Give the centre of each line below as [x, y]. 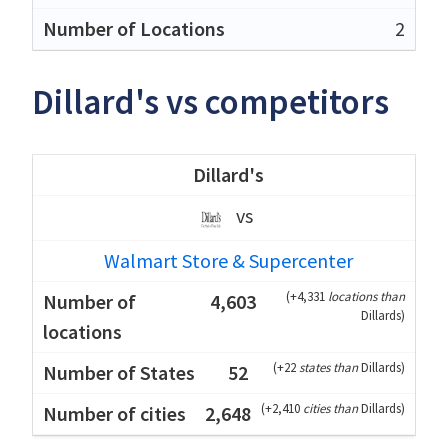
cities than [332, 408]
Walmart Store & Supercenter [228, 260]
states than [330, 367]
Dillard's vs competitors [210, 101]
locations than [366, 296]
